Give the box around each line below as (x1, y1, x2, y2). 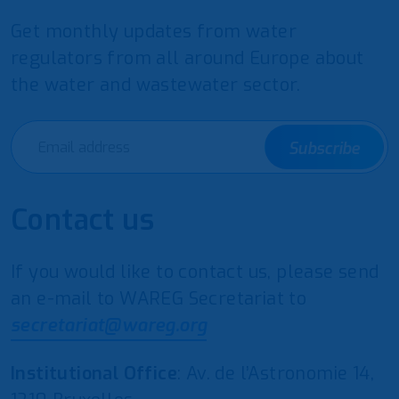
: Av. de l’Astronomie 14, (177, 362, 374, 386)
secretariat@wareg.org (11, 313, 208, 338)
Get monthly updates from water (11, 20, 297, 44)
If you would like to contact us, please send (11, 260, 379, 284)
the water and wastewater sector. (11, 73, 301, 97)
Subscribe (289, 138, 360, 159)
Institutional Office (11, 362, 177, 386)
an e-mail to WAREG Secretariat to (11, 287, 307, 311)
